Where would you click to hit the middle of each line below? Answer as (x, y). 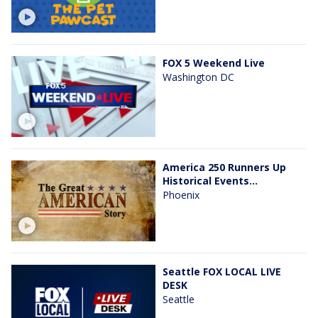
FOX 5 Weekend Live (214, 62)
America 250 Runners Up (224, 167)
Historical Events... (210, 180)
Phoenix (181, 194)
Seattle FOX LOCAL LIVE (222, 272)
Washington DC (198, 77)
